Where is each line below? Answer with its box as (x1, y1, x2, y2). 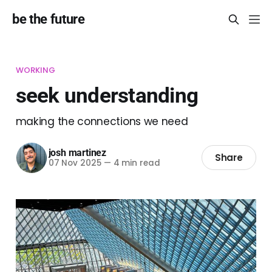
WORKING (15, 64, 56, 76)
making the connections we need (15, 114, 188, 129)
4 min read (110, 157, 160, 169)
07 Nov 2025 (48, 157, 101, 169)
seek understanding (15, 83, 199, 107)
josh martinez (48, 147, 106, 159)
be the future (12, 12, 85, 27)
